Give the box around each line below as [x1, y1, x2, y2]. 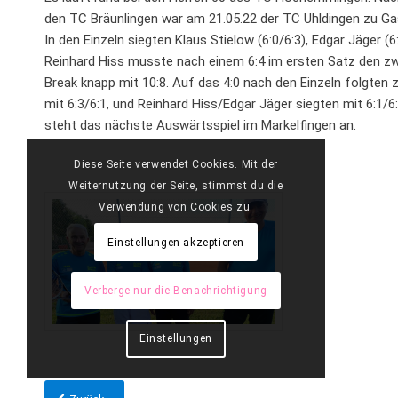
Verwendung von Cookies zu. [99, 201, 253, 214]
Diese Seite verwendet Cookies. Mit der [74, 158, 278, 171]
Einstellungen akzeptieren [107, 235, 244, 249]
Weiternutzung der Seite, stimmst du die [68, 179, 283, 193]
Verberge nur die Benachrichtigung [84, 283, 267, 297]
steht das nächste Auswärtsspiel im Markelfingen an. [44, 116, 356, 133]
